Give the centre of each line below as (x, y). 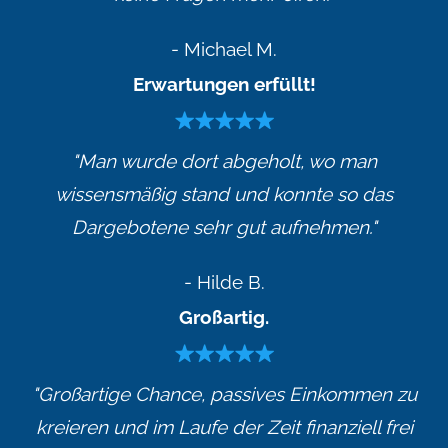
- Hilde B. (224, 281)
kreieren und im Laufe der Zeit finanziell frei (224, 426)
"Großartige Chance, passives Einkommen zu (224, 393)
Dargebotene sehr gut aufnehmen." (224, 226)
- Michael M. (224, 48)
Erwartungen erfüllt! (224, 83)
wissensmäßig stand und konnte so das (224, 193)
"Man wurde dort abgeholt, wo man (224, 160)
